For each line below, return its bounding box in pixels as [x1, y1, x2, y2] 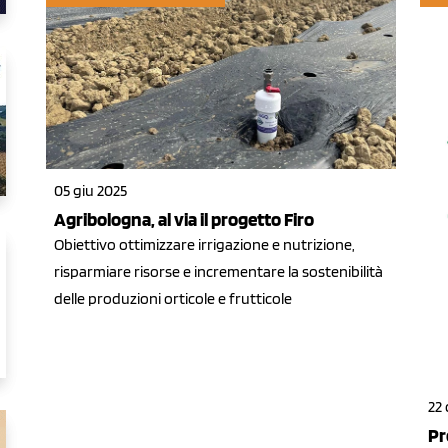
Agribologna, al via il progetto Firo [54, 207, 314, 231]
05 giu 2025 [54, 180, 127, 200]
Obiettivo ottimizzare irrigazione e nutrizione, [54, 234, 355, 254]
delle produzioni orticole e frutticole [54, 288, 292, 308]
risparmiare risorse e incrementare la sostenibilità [54, 261, 383, 281]
